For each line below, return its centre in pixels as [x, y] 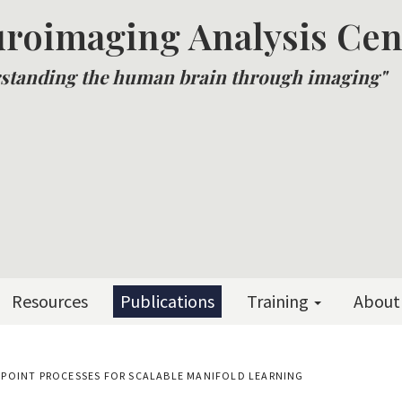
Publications [167, 301]
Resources [50, 301]
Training [280, 301]
